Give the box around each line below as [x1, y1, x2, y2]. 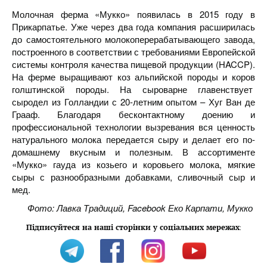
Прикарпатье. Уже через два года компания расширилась [12, 20, 255, 33]
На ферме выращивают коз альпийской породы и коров [12, 70, 255, 83]
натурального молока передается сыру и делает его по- [12, 133, 255, 145]
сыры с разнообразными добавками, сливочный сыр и [12, 170, 255, 183]
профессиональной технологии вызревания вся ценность [12, 120, 255, 133]
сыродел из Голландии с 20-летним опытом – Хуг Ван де [12, 95, 255, 108]
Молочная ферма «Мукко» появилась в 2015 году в [12, 8, 255, 20]
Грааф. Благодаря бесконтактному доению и [12, 108, 255, 120]
